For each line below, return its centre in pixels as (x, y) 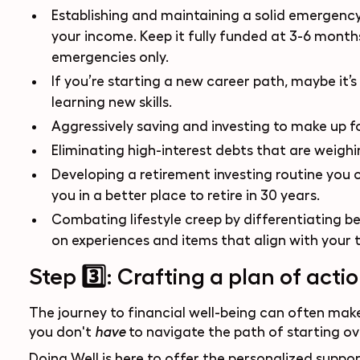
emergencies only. (110, 57)
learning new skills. (111, 102)
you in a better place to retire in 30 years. (185, 195)
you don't (61, 332)
